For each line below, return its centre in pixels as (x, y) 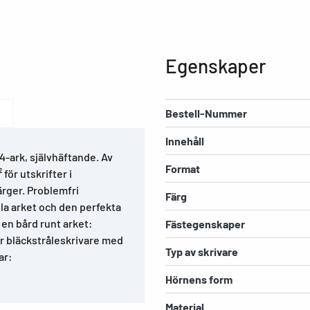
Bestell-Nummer (206, 113)
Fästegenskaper (205, 224)
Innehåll (185, 141)
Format (183, 169)
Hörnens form (199, 280)
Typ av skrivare (202, 252)
